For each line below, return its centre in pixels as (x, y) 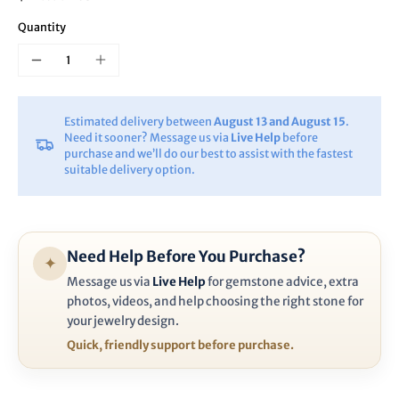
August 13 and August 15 (280, 121)
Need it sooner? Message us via (147, 137)
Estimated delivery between (139, 121)
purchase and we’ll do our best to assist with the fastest (208, 153)
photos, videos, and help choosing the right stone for (215, 301)
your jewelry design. (123, 321)
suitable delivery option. (130, 169)
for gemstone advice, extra (282, 281)
